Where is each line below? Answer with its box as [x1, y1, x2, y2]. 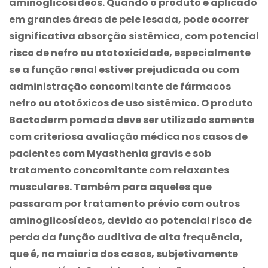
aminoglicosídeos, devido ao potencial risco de [9, 213, 252, 227]
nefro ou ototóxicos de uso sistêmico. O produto [9, 96, 253, 110]
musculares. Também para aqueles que [9, 179, 212, 194]
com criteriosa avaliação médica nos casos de [9, 129, 248, 144]
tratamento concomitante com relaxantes [9, 163, 229, 177]
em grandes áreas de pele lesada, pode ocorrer [9, 12, 249, 26]
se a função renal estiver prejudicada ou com [9, 62, 239, 77]
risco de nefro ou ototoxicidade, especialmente [9, 45, 251, 60]
